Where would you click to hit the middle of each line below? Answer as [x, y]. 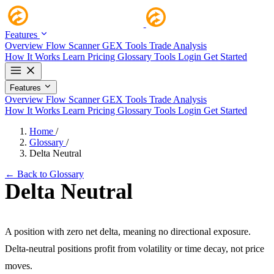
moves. [19, 266]
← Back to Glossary [44, 174]
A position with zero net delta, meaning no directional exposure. [128, 231]
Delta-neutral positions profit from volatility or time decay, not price [135, 249]
